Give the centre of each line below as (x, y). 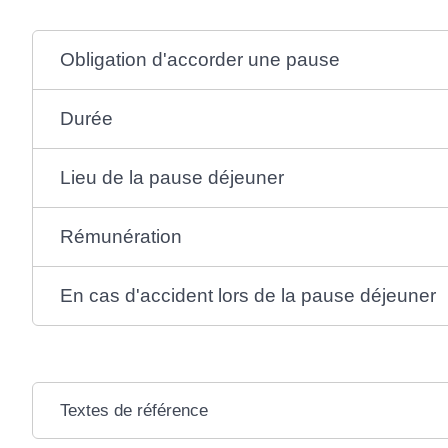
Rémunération (121, 236)
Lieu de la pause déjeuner (172, 177)
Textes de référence (134, 410)
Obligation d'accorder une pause (200, 59)
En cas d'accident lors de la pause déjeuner (248, 295)
